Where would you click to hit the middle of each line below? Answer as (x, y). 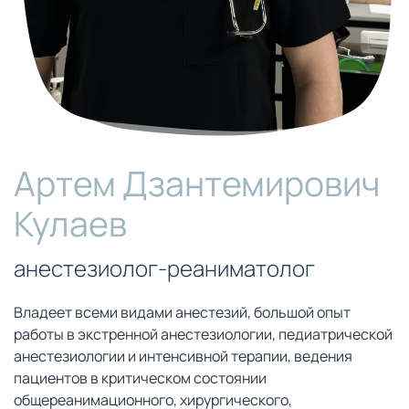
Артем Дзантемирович (197, 184)
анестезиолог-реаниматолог (164, 268)
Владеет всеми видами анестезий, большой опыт (182, 313)
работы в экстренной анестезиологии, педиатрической (203, 335)
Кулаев (70, 224)
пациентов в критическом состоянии (140, 378)
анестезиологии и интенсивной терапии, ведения (183, 357)
